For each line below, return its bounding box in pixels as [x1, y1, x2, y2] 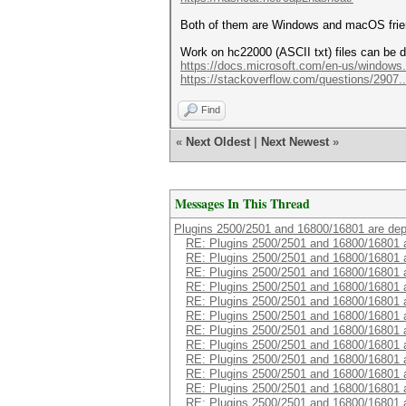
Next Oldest [186, 135, 250, 149]
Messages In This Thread [175, 194, 310, 213]
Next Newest [261, 135, 329, 149]
